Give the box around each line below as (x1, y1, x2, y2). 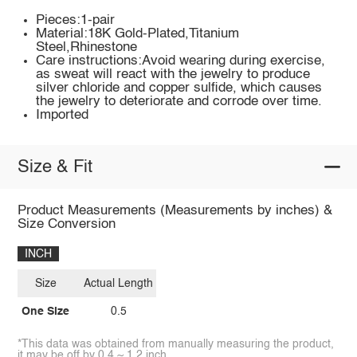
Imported (36, 108, 89, 123)
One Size (22, 306, 70, 318)
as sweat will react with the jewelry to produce (36, 68, 311, 82)
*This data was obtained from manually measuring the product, (17, 338, 334, 350)
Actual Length (84, 277, 154, 289)
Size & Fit (17, 158, 92, 176)
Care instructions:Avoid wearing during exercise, (36, 54, 326, 69)
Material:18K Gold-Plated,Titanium (36, 27, 240, 41)
